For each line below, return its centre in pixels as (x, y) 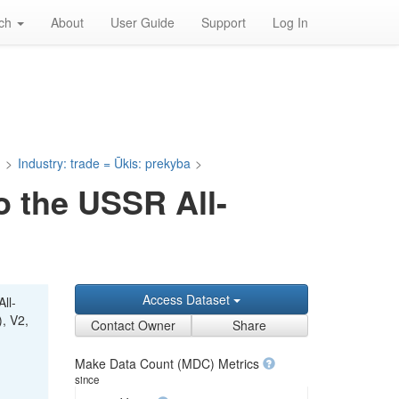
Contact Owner (133, 325)
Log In (290, 22)
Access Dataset (187, 299)
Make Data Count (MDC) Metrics (168, 363)
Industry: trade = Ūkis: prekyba (104, 163)
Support (224, 22)
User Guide (142, 22)
